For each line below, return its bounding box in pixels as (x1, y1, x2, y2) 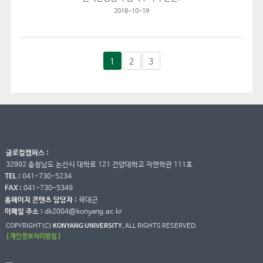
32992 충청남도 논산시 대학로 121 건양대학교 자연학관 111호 (6, 161, 193, 170)
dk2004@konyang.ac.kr (45, 208, 122, 217)
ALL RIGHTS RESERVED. (125, 222, 197, 230)
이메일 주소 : (5, 208, 43, 217)
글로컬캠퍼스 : (6, 149, 49, 158)
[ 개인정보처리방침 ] (6, 232, 61, 241)
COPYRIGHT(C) (6, 222, 53, 230)
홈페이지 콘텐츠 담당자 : (5, 196, 77, 205)
